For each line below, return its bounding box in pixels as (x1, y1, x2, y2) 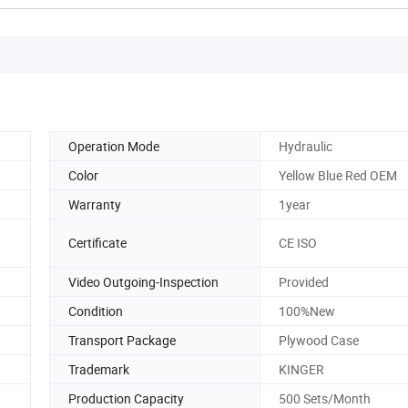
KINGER (279, 360, 324, 378)
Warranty (68, 195, 121, 213)
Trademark (68, 360, 129, 378)
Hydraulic (279, 137, 332, 155)
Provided (279, 272, 329, 291)
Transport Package (68, 331, 176, 349)
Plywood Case (279, 331, 359, 349)
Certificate (68, 234, 127, 252)
